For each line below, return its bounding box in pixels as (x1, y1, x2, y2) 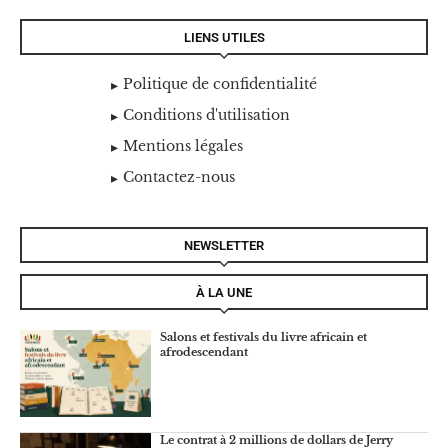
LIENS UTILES (183, 30, 265, 46)
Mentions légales (122, 137, 243, 156)
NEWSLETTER (184, 238, 264, 254)
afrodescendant (159, 345, 248, 360)
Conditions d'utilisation (122, 106, 290, 125)
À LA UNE (196, 285, 252, 301)
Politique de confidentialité (122, 75, 317, 94)
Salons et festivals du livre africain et (159, 330, 367, 345)
